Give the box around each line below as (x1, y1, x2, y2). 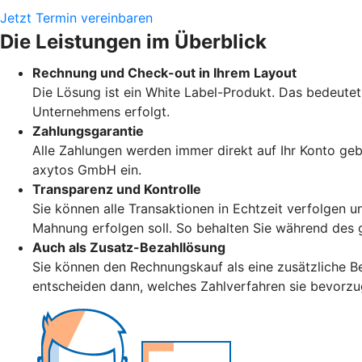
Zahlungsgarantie (32, 122, 144, 139)
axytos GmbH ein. (32, 161, 141, 178)
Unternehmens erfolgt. (32, 103, 170, 120)
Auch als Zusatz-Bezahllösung (32, 238, 225, 255)
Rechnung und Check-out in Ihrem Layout (32, 64, 297, 81)
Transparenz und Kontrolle (32, 180, 201, 197)
